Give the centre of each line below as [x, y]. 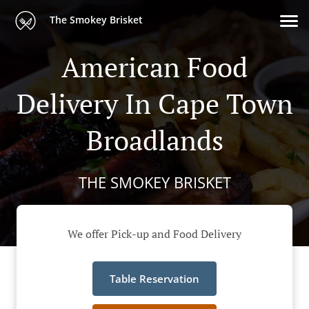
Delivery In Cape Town [154, 103]
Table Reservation [154, 279]
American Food [154, 67]
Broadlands [154, 140]
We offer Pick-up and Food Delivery [154, 234]
